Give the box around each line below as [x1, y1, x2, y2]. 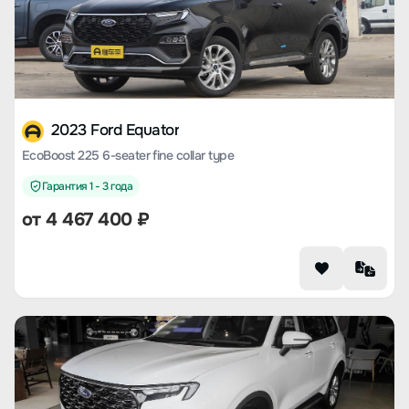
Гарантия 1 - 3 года [42, 179, 133, 194]
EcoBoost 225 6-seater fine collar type [22, 147, 235, 163]
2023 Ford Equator [51, 121, 180, 140]
